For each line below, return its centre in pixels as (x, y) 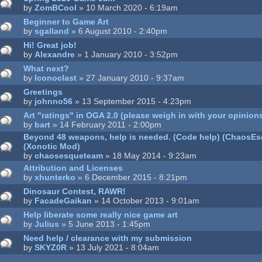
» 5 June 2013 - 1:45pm (105, 224)
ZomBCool (56, 8)
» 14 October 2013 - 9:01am (146, 201)
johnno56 (54, 101)
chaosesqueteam (69, 156)
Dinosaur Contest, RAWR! (75, 192)
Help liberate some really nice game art (101, 215)
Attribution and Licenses (73, 168)
